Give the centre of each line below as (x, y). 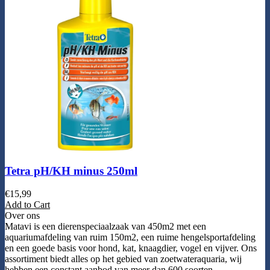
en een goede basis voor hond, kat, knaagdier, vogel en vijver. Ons (131, 248)
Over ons (22, 216)
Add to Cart (27, 205)
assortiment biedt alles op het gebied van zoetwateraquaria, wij (123, 259)
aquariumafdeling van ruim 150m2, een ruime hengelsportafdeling (130, 237)
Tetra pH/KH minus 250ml (71, 171)
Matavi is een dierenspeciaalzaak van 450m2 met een (105, 227)
